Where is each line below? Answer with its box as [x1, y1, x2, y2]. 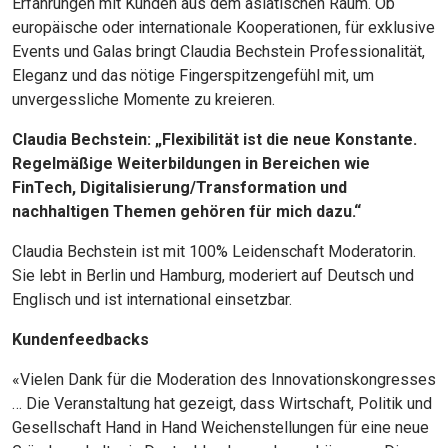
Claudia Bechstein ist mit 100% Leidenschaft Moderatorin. [12, 242, 416, 261]
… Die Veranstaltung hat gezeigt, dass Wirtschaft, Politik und [12, 394, 432, 413]
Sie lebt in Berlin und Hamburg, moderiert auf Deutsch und [12, 266, 414, 285]
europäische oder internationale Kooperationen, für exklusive [12, 18, 435, 37]
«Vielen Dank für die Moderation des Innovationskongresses [12, 370, 436, 389]
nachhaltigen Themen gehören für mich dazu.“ [12, 202, 361, 221]
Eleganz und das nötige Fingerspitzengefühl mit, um [12, 66, 374, 85]
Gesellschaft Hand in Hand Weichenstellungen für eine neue [12, 418, 429, 437]
